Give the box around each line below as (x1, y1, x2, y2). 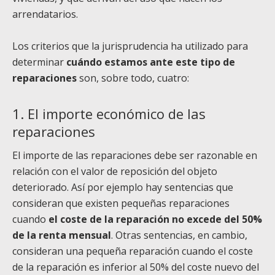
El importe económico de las (28, 104, 206, 123)
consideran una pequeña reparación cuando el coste (12, 244, 253, 258)
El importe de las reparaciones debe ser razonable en (12, 149, 257, 163)
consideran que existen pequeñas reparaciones (12, 196, 230, 211)
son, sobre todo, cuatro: (77, 71, 189, 85)
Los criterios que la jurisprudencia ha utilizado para (12, 39, 248, 53)
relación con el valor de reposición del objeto (12, 165, 217, 179)
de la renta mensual (12, 228, 111, 242)
